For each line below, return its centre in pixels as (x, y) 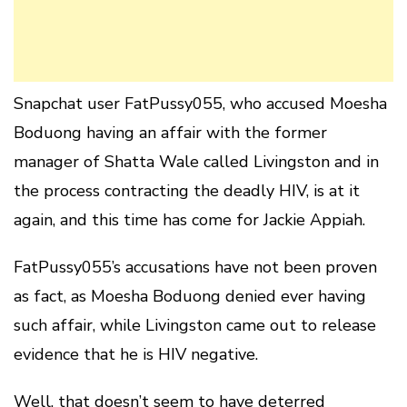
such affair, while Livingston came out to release (195, 325)
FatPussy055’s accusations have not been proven (195, 267)
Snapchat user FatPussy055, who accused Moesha (200, 104)
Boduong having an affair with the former (170, 133)
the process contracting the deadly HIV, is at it (187, 191)
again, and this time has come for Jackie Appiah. (189, 220)
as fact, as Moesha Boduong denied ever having (190, 296)
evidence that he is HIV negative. (136, 354)
